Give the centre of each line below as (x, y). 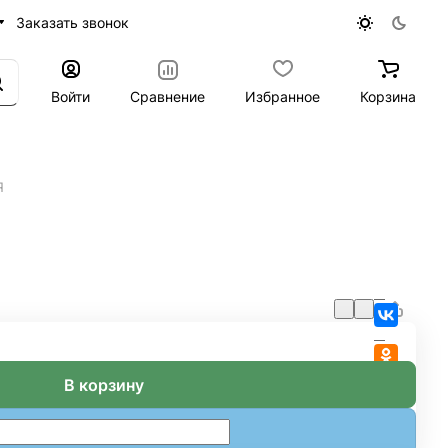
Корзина (388, 96)
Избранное (282, 96)
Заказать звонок (72, 22)
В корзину (104, 384)
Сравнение (167, 96)
